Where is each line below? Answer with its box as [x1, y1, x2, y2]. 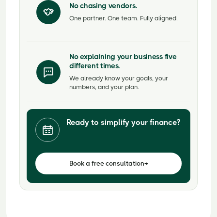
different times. [69, 62, 121, 70]
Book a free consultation [69, 160, 144, 167]
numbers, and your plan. [69, 83, 139, 91]
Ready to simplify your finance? [66, 118, 180, 127]
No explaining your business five [69, 52, 177, 61]
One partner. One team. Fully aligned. [69, 14, 178, 22]
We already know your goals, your [69, 75, 168, 82]
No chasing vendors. [69, 1, 138, 10]
